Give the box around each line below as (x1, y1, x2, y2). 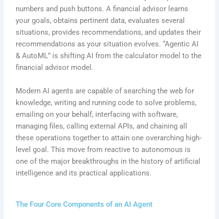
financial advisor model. (16, 63, 94, 72)
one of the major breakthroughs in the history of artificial (16, 156, 201, 166)
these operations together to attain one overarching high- (16, 133, 202, 142)
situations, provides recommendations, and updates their (16, 28, 201, 37)
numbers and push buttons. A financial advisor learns (16, 4, 189, 14)
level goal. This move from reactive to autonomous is (16, 145, 191, 154)
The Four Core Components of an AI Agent (16, 200, 153, 209)
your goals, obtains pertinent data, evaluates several (16, 16, 185, 25)
